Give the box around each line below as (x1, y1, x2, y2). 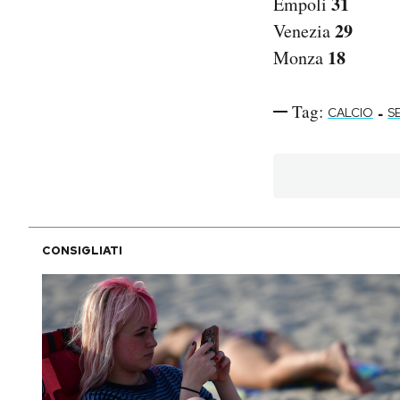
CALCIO (328, 104, 373, 121)
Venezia (273, 19, 335, 44)
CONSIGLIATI (42, 243, 122, 259)
